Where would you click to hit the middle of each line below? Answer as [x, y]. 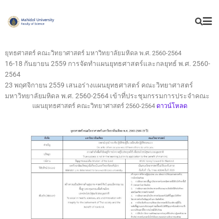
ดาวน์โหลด [172, 106]
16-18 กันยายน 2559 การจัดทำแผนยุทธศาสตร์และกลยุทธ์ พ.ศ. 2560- [108, 63]
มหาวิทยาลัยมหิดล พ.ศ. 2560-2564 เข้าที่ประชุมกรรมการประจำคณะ [107, 96]
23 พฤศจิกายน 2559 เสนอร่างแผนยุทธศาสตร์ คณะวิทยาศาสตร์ [99, 85]
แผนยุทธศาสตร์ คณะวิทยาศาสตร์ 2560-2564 [94, 106]
